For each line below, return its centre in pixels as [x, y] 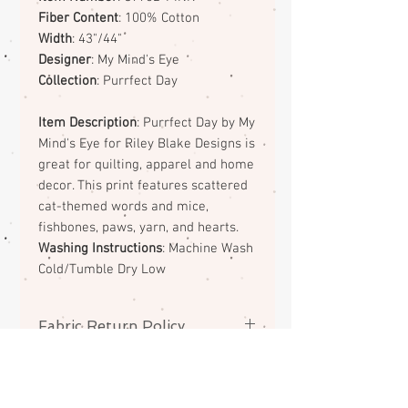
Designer [65, 61]
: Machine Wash [208, 249]
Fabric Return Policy [112, 326]
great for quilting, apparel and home [146, 165]
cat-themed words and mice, [123, 207]
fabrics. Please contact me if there [145, 383]
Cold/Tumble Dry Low [102, 270]
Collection [67, 82]
